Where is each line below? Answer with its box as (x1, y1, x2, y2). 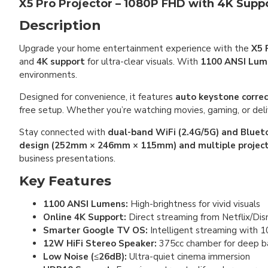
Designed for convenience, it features (19, 91, 175, 103)
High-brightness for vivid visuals (128, 198, 260, 210)
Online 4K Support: (43, 211, 126, 223)
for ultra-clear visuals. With (85, 56, 200, 68)
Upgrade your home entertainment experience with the (19, 42, 251, 54)
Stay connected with (19, 126, 108, 138)
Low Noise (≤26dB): (43, 251, 127, 263)
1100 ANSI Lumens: (43, 198, 128, 210)
